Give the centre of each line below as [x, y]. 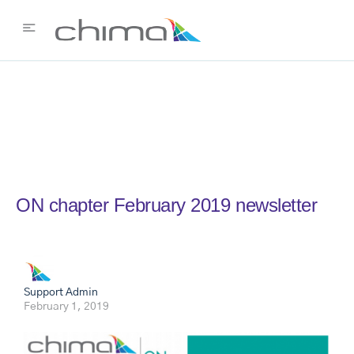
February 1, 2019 [66, 307]
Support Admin [61, 292]
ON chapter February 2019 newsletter [167, 205]
